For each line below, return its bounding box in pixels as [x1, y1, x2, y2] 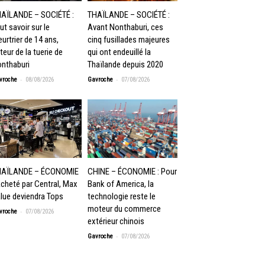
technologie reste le [88, 190, 156, 202]
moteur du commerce [88, 203, 161, 214]
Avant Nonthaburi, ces [88, 21, 163, 33]
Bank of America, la [88, 178, 154, 189]
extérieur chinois [88, 215, 144, 227]
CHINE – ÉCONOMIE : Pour [88, 166, 177, 177]
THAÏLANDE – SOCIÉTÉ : [88, 9, 170, 20]
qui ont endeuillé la [88, 46, 151, 57]
